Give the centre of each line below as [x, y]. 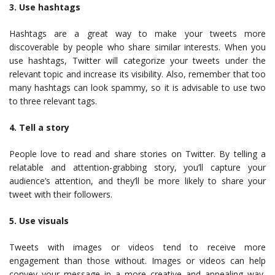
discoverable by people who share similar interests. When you [137, 47]
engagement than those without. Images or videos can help [137, 260]
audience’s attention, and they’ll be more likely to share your [137, 180]
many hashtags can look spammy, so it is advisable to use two [137, 87]
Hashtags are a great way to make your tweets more [137, 33]
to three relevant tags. [53, 101]
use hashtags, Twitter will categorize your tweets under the [137, 60]
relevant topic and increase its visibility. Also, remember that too [137, 74]
